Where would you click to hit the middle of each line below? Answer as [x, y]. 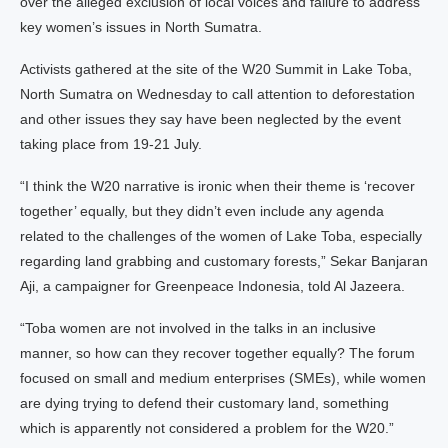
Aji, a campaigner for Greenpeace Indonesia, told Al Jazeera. [212, 286]
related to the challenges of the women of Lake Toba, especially [221, 236]
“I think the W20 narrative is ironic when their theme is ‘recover [217, 186]
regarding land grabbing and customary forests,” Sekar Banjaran [224, 261]
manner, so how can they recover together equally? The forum [217, 353]
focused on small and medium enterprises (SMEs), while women [223, 378]
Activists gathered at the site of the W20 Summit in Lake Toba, [216, 69]
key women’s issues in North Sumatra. [141, 27]
